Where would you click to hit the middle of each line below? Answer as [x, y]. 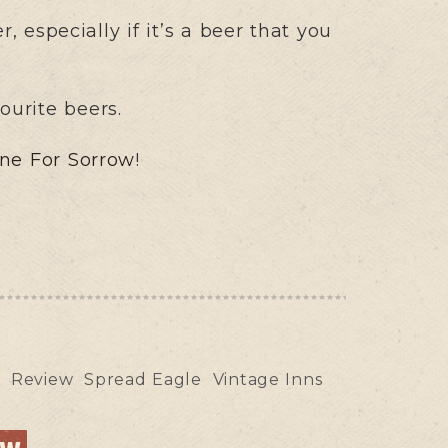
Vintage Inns [267, 379]
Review [42, 379]
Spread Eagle [143, 379]
